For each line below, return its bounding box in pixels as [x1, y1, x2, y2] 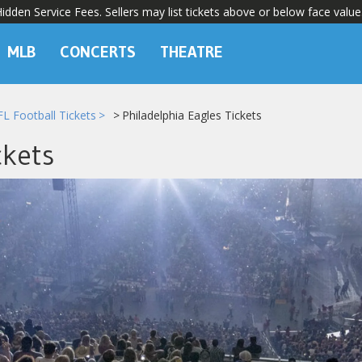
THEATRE [160, 42, 223, 61]
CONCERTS [60, 42, 136, 61]
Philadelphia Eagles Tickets [122, 107, 262, 123]
